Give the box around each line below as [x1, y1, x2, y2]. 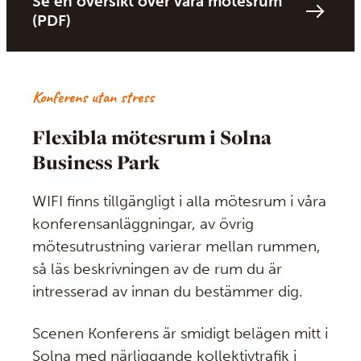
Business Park [32, 148, 160, 176]
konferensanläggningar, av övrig [32, 214, 254, 234]
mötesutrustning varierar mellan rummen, [32, 237, 321, 256]
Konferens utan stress [32, 86, 154, 107]
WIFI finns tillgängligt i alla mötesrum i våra [32, 192, 326, 211]
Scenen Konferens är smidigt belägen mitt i [32, 324, 328, 343]
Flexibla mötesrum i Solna [32, 123, 272, 151]
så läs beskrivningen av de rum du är [32, 259, 282, 279]
